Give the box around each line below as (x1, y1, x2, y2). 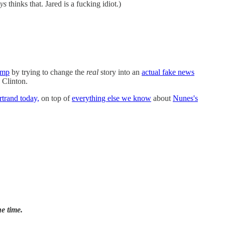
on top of (39, 93, 72, 102)
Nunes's (173, 93, 198, 102)
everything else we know (72, 93, 151, 102)
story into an (98, 67, 142, 76)
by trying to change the (10, 67, 86, 76)
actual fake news (142, 67, 194, 76)
